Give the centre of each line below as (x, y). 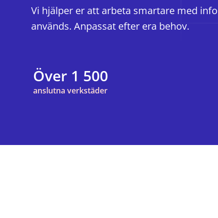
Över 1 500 (71, 76)
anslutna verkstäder (70, 91)
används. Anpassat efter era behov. (110, 26)
